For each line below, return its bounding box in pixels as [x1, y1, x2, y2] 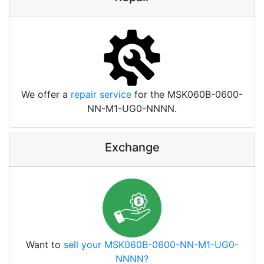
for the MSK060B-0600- [131, 88, 243, 100]
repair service [71, 88, 131, 100]
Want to [25, 238, 64, 250]
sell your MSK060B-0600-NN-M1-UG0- [63, 238, 239, 250]
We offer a [21, 88, 71, 100]
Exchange [104, 140, 160, 154]
